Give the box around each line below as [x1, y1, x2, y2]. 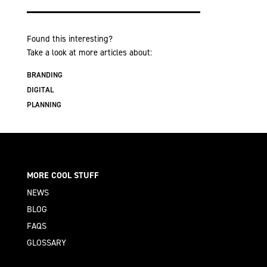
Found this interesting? [26, 33, 113, 45]
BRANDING [26, 70, 63, 80]
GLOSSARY [26, 236, 66, 249]
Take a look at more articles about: [26, 46, 152, 59]
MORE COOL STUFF [26, 169, 99, 182]
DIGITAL [26, 85, 54, 95]
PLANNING [26, 100, 61, 110]
